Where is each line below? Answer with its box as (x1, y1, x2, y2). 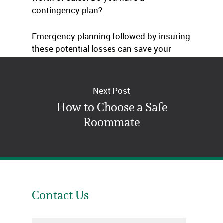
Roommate (83, 114, 140, 130)
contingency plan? (32, 4, 102, 16)
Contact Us (32, 187, 89, 203)
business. (32, 55, 69, 67)
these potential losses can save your (32, 43, 171, 54)
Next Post (93, 85, 130, 96)
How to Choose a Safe (56, 99, 167, 114)
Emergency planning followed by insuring (32, 30, 190, 42)
